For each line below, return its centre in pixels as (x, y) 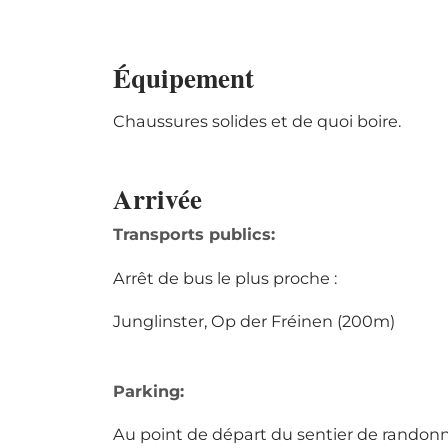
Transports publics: (194, 234)
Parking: (148, 390)
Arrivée (157, 199)
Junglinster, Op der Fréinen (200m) (254, 320)
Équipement (183, 78)
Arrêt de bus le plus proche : (225, 277)
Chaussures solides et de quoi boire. (257, 121)
